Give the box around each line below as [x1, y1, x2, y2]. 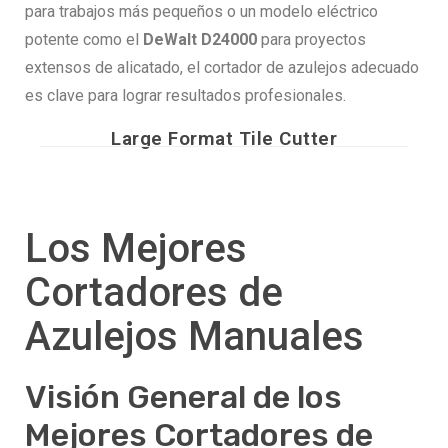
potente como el [25, 29, 143, 49]
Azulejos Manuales [25, 313, 364, 361]
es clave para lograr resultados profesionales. [25, 85, 346, 105]
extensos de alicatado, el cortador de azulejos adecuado [25, 57, 419, 77]
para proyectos [257, 29, 366, 49]
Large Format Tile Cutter [111, 126, 337, 150]
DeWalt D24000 [143, 29, 257, 49]
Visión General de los [25, 378, 342, 417]
